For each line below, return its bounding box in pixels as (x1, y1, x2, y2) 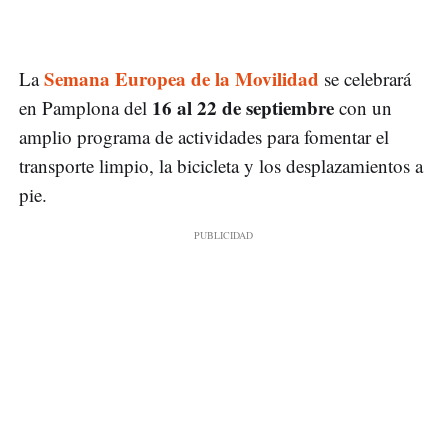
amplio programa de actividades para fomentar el (19, 124, 389, 150)
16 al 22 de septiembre (152, 94, 334, 122)
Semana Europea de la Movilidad (44, 65, 319, 93)
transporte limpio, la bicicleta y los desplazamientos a (19, 153, 423, 179)
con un (334, 95, 392, 121)
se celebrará (319, 66, 411, 92)
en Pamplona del (19, 95, 152, 121)
